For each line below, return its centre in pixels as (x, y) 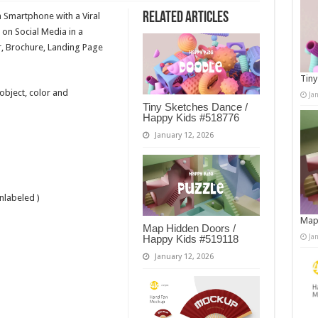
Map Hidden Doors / (189, 229)
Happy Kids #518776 (191, 118)
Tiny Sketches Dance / (195, 107)
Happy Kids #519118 (190, 239)
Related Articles (185, 18)
